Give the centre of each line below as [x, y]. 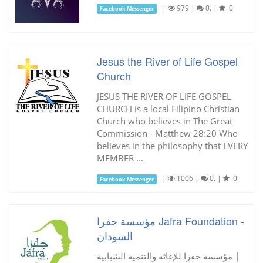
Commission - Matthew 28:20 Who [167, 134]
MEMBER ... [120, 158]
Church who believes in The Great [164, 121]
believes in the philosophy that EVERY [172, 146]
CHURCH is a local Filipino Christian [168, 109]
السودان [114, 236]
